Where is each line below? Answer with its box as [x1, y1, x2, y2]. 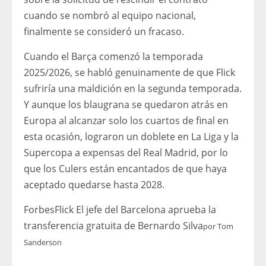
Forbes [24, 203, 55, 217]
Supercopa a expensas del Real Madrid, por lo [24, 146, 228, 160]
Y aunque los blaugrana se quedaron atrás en [24, 98, 228, 112]
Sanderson [24, 237, 62, 248]
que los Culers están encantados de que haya [24, 162, 227, 176]
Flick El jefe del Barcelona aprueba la [55, 203, 216, 217]
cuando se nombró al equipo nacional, [24, 9, 196, 23]
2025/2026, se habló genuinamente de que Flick [24, 66, 235, 80]
